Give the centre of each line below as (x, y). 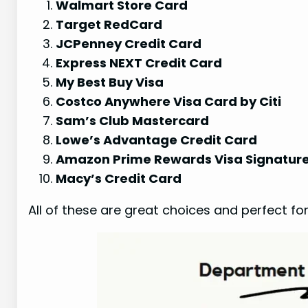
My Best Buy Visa (110, 82)
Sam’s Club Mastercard (133, 121)
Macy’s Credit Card (119, 179)
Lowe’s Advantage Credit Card (157, 140)
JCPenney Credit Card (129, 44)
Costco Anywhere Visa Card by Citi (169, 102)
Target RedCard (109, 25)
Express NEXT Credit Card (139, 63)
